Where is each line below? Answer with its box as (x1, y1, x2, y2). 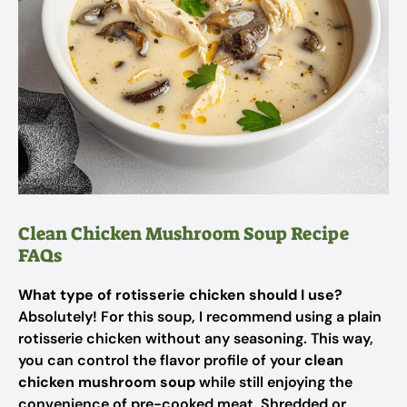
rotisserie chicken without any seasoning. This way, (18, 329, 373, 348)
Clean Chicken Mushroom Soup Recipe (18, 222, 349, 245)
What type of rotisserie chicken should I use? (18, 285, 342, 304)
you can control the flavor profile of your (18, 351, 304, 370)
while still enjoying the (195, 372, 352, 392)
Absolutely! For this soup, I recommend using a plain (18, 307, 382, 326)
